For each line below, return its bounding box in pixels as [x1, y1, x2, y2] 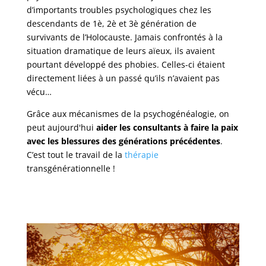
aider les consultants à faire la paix [96, 122, 238, 134]
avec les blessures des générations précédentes [26, 135, 220, 147]
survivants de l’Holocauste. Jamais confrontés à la [26, 31, 223, 43]
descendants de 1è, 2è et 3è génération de [26, 18, 197, 30]
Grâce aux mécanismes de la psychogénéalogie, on [26, 108, 229, 120]
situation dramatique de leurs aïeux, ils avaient [26, 45, 215, 57]
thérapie [124, 149, 159, 161]
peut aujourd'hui [26, 122, 96, 134]
